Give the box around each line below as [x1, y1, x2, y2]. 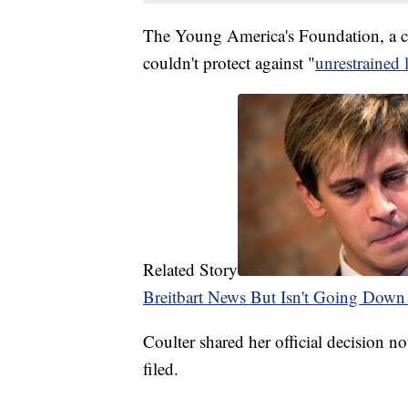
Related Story [143, 258, 238, 281]
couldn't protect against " [143, 51, 315, 75]
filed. [143, 357, 178, 381]
